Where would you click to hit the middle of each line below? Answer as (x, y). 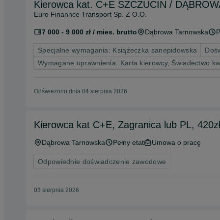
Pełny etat (128, 142)
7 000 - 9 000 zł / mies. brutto (89, 32)
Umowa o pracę (176, 142)
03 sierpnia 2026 (56, 190)
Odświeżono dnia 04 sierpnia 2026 (81, 91)
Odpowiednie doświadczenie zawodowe (102, 162)
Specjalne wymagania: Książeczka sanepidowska (118, 50)
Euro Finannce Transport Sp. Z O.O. (90, 14)
